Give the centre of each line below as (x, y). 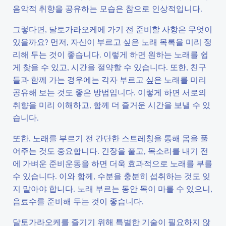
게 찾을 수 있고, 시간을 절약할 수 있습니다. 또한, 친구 (109, 67)
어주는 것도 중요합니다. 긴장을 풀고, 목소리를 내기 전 (110, 151)
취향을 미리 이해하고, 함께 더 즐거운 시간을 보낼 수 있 (111, 105)
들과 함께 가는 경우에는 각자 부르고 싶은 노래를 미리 (109, 79)
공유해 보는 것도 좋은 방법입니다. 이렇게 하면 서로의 (109, 92)
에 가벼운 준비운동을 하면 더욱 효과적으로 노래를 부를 (112, 163)
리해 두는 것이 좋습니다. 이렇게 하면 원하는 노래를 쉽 (110, 54)
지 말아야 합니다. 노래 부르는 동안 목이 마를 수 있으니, (112, 188)
